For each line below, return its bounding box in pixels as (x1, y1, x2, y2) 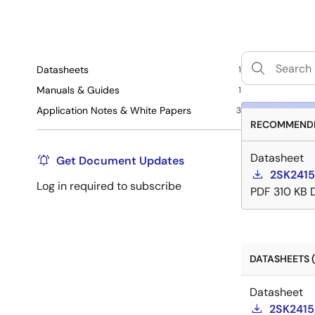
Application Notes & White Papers (37, 104, 191, 117)
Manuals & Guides (37, 84, 120, 96)
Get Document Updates (56, 153, 184, 168)
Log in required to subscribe (37, 179, 181, 193)
